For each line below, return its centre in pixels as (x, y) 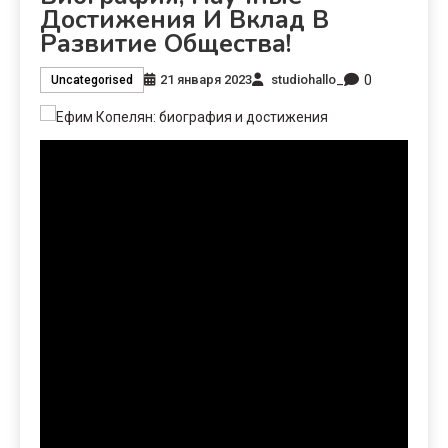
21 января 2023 (206, 80)
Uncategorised (92, 80)
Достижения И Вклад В (184, 19)
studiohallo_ (307, 80)
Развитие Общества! (165, 43)
